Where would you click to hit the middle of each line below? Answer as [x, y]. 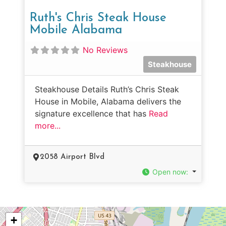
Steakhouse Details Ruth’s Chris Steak [107, 89]
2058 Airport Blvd [72, 157]
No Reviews [105, 50]
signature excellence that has [92, 113]
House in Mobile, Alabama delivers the [108, 101]
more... [48, 125]
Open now [169, 172]
